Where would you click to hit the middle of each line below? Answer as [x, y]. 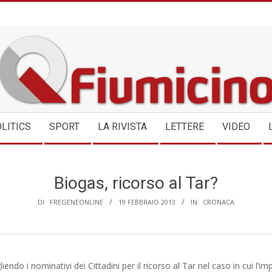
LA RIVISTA [122, 127]
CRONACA [219, 202]
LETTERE [185, 127]
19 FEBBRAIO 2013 [147, 202]
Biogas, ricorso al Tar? [136, 183]
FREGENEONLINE [76, 202]
